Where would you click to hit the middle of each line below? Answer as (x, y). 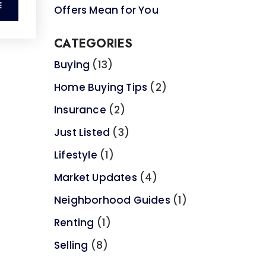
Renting (74, 222)
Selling (71, 245)
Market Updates (96, 177)
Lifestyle (76, 155)
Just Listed (82, 132)
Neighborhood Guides (112, 200)
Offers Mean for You (106, 10)
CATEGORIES (94, 43)
